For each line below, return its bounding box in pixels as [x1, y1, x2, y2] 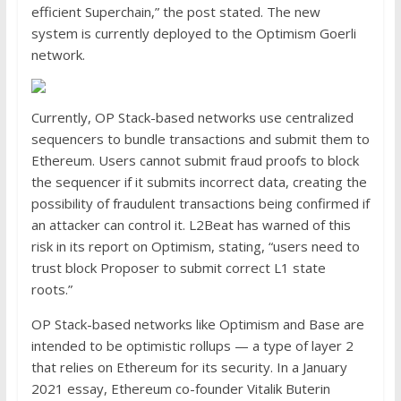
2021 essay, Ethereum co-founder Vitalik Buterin [30, 380, 330, 398]
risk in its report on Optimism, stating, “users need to [30, 237, 360, 256]
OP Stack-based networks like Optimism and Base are [30, 315, 364, 334]
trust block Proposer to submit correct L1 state [30, 259, 326, 277]
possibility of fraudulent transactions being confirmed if [30, 194, 370, 213]
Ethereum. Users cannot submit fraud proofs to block [30, 151, 359, 170]
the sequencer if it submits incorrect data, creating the [30, 173, 367, 192]
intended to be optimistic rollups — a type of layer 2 [30, 337, 354, 355]
